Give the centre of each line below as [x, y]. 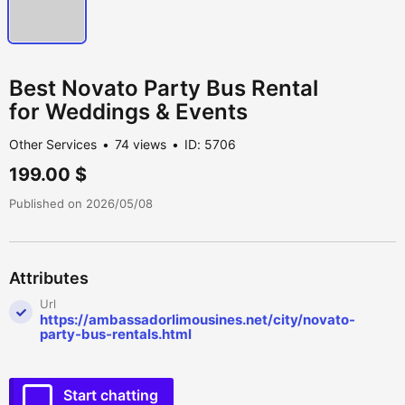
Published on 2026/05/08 [81, 204]
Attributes [49, 278]
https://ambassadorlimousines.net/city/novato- [198, 320]
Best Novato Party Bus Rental [164, 89]
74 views [141, 145]
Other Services [53, 145]
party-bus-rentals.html [116, 334]
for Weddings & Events [128, 112]
